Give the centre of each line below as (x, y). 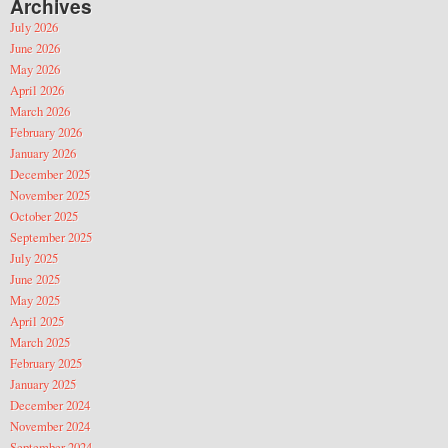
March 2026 (40, 110)
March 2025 (40, 341)
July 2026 (34, 26)
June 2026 (35, 47)
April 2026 (37, 89)
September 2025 (51, 236)
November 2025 (50, 194)
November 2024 (50, 425)
